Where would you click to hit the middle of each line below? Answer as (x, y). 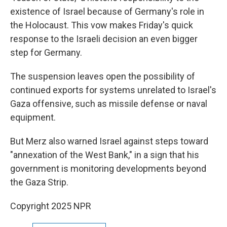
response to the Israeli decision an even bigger (104, 39)
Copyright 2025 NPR (51, 206)
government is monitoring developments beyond (108, 168)
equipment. (33, 117)
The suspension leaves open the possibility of (103, 76)
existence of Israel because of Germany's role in (107, 11)
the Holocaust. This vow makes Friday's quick (102, 25)
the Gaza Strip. (39, 182)
